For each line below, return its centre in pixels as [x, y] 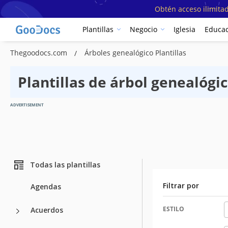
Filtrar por [181, 185]
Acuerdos [47, 210]
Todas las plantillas [65, 165]
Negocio [144, 30]
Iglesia [184, 30]
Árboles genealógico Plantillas [135, 52]
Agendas [46, 186]
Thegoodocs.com [40, 52]
